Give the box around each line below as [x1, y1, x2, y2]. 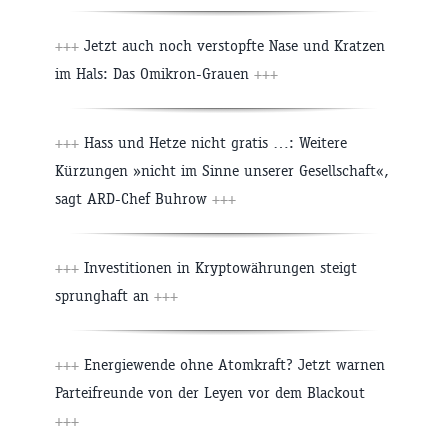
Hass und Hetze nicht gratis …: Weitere [79, 133, 347, 153]
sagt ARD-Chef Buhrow [55, 189, 212, 209]
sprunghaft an [55, 286, 154, 306]
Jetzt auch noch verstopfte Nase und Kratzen [79, 36, 385, 56]
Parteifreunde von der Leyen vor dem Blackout [55, 383, 365, 403]
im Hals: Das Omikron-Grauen [55, 64, 254, 84]
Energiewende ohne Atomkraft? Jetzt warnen [79, 355, 385, 375]
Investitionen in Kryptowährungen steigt [79, 258, 357, 278]
